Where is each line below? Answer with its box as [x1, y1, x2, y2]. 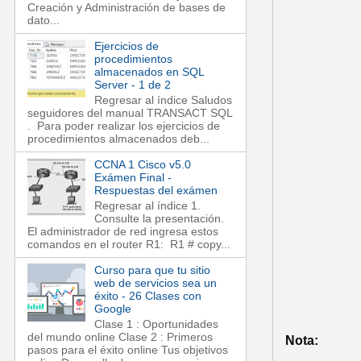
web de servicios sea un [93, 276, 217, 289]
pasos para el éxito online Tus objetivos [27, 342, 228, 356]
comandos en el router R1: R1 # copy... [27, 237, 230, 251]
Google [93, 301, 131, 315]
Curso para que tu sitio [93, 263, 210, 276]
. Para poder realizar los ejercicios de [27, 119, 220, 133]
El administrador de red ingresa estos [27, 224, 218, 238]
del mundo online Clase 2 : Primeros [27, 330, 213, 343]
